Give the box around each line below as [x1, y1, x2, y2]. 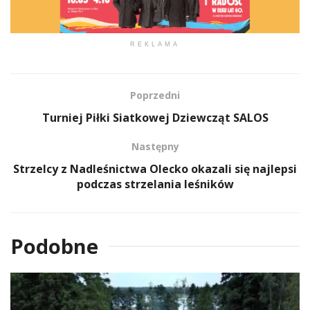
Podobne [10, 232, 98, 259]
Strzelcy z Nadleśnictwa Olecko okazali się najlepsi [13, 161, 297, 176]
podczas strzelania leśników [76, 176, 234, 192]
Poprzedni [130, 88, 180, 102]
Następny [131, 139, 179, 153]
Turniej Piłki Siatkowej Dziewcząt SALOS [42, 109, 268, 125]
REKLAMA [130, 40, 180, 48]
